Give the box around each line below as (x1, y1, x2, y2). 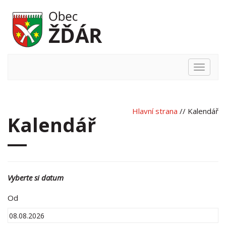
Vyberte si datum (8, 173, 64, 183)
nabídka (199, 75, 225, 85)
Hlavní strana (132, 106, 178, 116)
